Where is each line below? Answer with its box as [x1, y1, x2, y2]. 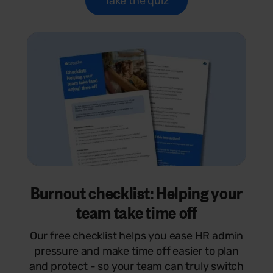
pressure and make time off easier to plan [34, 244, 239, 258]
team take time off [76, 199, 197, 223]
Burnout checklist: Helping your [30, 180, 243, 204]
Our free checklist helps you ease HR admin [29, 229, 244, 243]
